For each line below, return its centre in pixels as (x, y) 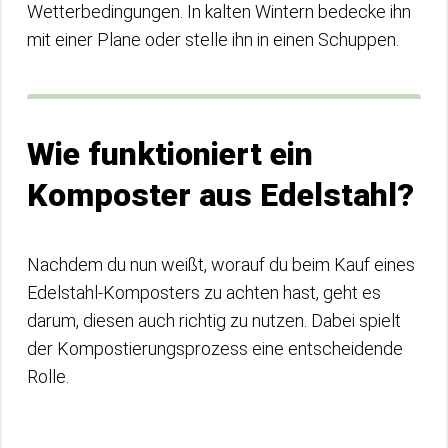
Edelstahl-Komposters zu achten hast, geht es (204, 292)
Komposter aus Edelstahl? (220, 194)
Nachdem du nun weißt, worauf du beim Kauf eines (221, 264)
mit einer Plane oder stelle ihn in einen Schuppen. (213, 39)
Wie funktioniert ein (170, 153)
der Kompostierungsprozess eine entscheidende (215, 348)
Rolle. (48, 376)
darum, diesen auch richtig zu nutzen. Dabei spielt (214, 320)
